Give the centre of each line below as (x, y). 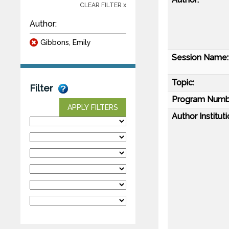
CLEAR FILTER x (103, 5)
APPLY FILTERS (93, 107)
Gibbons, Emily (66, 42)
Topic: (183, 82)
